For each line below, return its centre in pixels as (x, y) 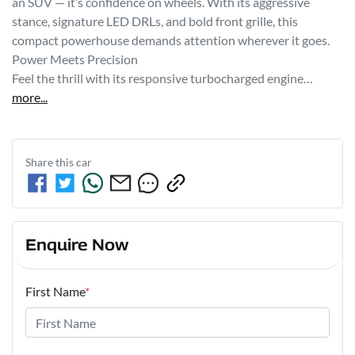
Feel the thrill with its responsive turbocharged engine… (162, 78)
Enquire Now (77, 245)
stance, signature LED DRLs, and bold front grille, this (155, 21)
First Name (55, 292)
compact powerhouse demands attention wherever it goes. (171, 40)
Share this (51, 162)
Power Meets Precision (75, 59)
